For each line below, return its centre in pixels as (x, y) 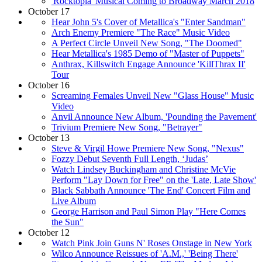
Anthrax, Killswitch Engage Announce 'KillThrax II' (149, 64)
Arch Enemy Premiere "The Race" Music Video (141, 32)
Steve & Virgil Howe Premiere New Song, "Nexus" (148, 148)
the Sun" (68, 222)
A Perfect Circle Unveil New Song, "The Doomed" (147, 43)
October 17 (49, 11)
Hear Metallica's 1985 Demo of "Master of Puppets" (148, 53)
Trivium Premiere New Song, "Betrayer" (127, 127)
